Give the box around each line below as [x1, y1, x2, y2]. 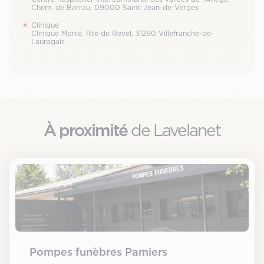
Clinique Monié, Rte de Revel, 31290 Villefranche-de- [31, 29, 214, 38]
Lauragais [31, 38, 65, 46]
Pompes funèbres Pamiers [29, 246, 167, 258]
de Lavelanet [127, 121, 220, 140]
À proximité [44, 121, 127, 140]
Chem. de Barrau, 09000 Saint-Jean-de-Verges [31, 4, 199, 12]
